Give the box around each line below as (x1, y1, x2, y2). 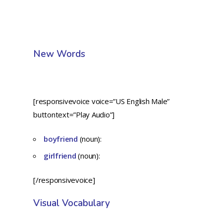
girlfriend (44, 151, 78, 161)
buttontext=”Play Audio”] (33, 110, 115, 120)
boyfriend (44, 134, 80, 144)
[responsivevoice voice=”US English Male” (33, 96, 170, 107)
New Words (33, 48, 86, 61)
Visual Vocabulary (33, 197, 111, 210)
